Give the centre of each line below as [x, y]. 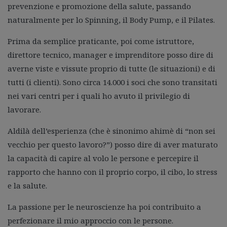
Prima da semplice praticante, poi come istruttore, [101, 41]
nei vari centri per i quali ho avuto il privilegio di [99, 96]
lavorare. [24, 109]
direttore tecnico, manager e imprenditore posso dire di [110, 54]
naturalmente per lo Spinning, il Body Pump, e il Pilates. [111, 20]
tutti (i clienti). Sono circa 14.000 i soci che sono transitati [112, 82]
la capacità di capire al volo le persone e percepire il [103, 158]
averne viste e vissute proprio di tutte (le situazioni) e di [111, 68]
